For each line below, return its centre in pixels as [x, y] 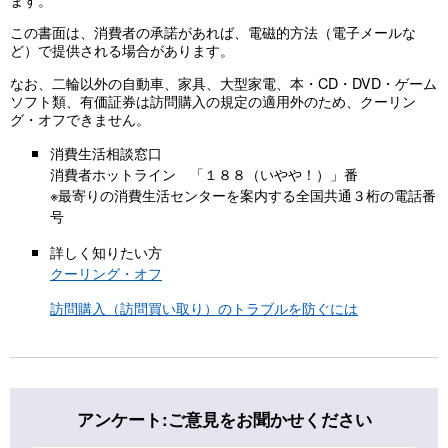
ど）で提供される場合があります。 [122, 50]
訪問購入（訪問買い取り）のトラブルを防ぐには [204, 307]
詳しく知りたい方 [106, 251]
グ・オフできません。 [80, 118]
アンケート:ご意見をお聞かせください [224, 419]
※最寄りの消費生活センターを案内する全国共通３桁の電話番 [243, 195]
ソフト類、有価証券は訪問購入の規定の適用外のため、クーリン [213, 100]
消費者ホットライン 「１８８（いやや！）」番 [204, 174]
